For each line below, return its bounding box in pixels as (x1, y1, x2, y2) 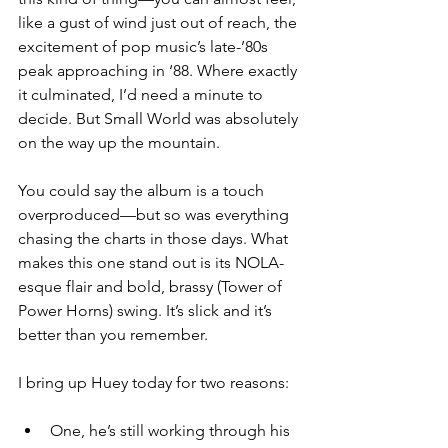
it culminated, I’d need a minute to (18, 85, 267, 105)
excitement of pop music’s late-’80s (18, 37, 272, 57)
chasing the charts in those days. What (18, 229, 292, 249)
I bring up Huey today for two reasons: (18, 373, 293, 393)
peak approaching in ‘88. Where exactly (18, 61, 301, 81)
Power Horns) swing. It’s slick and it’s (18, 301, 276, 321)
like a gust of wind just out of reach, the (18, 13, 301, 33)
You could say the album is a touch (18, 181, 268, 201)
